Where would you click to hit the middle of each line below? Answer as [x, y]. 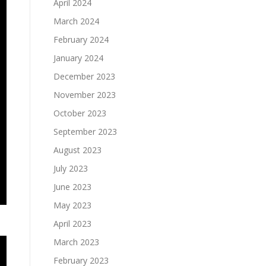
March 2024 [76, 21]
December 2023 [84, 76]
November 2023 [85, 95]
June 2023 [72, 187]
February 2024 [81, 39]
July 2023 [71, 168]
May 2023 [72, 205]
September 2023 [85, 132]
